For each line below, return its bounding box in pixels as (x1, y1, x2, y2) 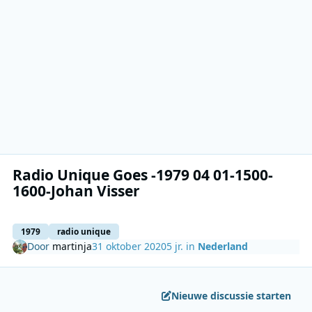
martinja (52, 240, 93, 253)
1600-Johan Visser (13, 180, 141, 201)
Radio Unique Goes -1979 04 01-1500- (13, 164, 274, 185)
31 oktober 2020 (92, 240, 167, 253)
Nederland (198, 240, 249, 253)
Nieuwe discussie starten (171, 289, 291, 303)
